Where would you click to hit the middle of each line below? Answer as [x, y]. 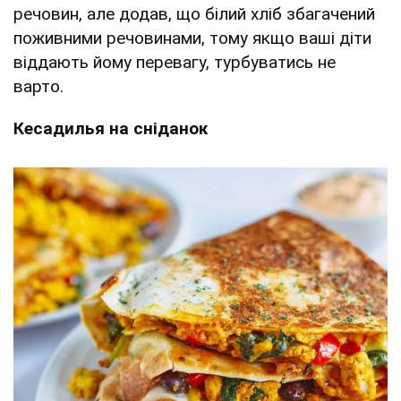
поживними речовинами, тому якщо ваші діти [192, 38]
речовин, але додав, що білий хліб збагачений [194, 13]
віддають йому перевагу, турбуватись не [175, 62]
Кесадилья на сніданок [111, 128]
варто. [38, 86]
